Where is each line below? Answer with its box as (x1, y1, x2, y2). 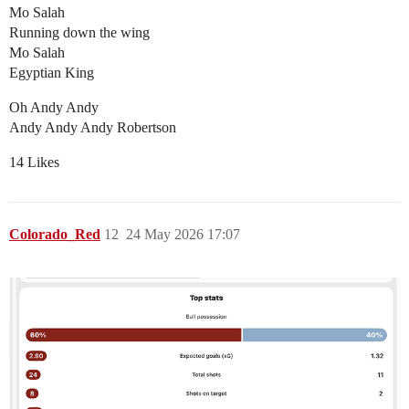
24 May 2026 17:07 (126, 226, 240, 243)
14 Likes (9, 154, 59, 171)
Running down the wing (9, 25, 150, 41)
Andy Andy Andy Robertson (9, 120, 176, 136)
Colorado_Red (9, 226, 100, 243)
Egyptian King (9, 65, 94, 81)
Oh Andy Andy (9, 100, 99, 116)
